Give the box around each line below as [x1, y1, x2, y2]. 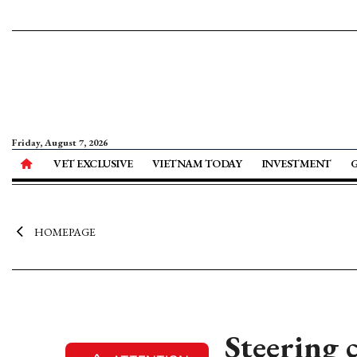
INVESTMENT [261, 156, 331, 171]
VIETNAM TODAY [151, 156, 242, 171]
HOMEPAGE [33, 225, 96, 239]
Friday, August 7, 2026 [12, 136, 108, 149]
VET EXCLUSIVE [53, 156, 133, 171]
